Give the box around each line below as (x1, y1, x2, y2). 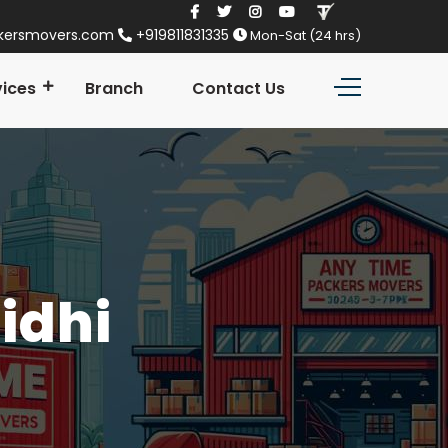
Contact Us (192, 77, 285, 100)
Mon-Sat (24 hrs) (247, 26, 361, 45)
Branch (85, 77, 143, 100)
